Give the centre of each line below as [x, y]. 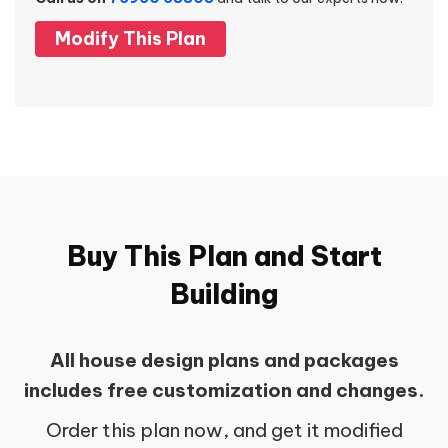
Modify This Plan [130, 39]
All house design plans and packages [224, 360]
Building [224, 294]
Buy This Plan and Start [224, 256]
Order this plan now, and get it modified [224, 430]
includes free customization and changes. [224, 390]
